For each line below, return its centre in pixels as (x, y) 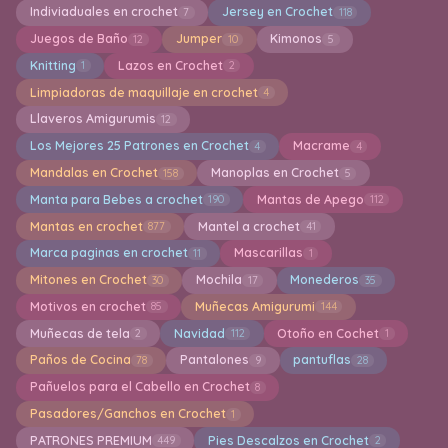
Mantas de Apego (310, 199)
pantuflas (322, 360)
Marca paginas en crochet (108, 253)
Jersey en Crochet (277, 12)
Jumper (198, 39)
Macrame (321, 146)
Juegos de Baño (78, 39)
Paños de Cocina (80, 360)
